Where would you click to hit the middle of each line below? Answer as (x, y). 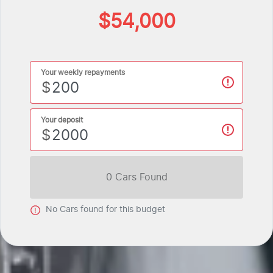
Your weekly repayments (83, 73)
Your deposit (62, 120)
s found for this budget (119, 210)
